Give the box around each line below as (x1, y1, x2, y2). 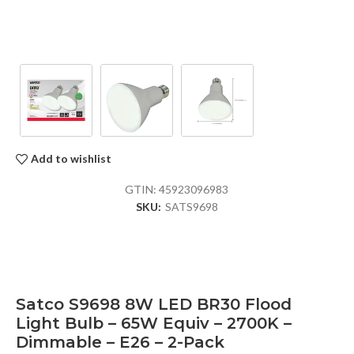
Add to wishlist (31, 152, 112, 166)
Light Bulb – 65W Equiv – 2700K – (16, 313, 292, 333)
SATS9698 (164, 199, 218, 213)
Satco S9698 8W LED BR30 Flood (16, 294, 292, 314)
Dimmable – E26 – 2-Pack (16, 332, 224, 352)
